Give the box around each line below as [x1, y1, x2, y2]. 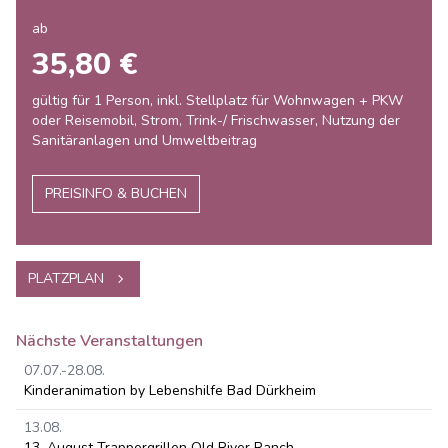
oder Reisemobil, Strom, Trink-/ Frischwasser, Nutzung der [32, 111, 400, 130]
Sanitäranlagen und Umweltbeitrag [32, 131, 257, 150]
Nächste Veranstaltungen [16, 330, 203, 352]
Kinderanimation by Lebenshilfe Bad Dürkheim [24, 381, 316, 400]
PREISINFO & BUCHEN [45, 184, 187, 203]
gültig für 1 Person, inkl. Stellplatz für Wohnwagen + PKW [32, 91, 403, 110]
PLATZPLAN [28, 269, 104, 288]
